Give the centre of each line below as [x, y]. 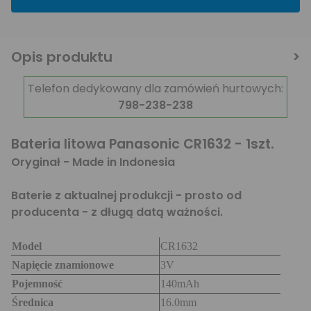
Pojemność [37, 284]
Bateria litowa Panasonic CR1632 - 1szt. [143, 144]
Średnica [33, 302]
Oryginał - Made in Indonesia [93, 162]
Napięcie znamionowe [63, 265]
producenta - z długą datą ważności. [117, 212]
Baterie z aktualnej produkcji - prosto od [126, 195]
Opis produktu [62, 57]
